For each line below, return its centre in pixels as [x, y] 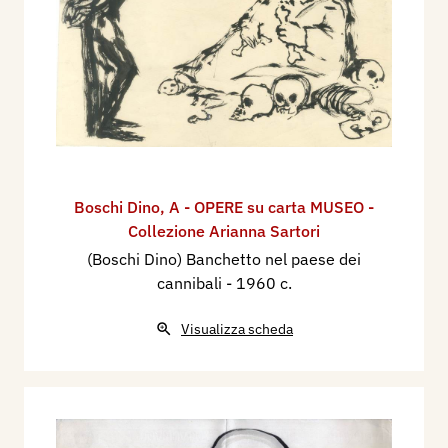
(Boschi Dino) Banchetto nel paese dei [224, 259]
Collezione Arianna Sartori [224, 231]
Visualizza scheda [237, 329]
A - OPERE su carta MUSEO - [271, 207]
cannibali [191, 283]
